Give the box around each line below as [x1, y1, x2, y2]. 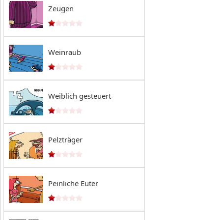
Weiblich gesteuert [48, 91, 111, 101]
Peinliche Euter [48, 178, 98, 188]
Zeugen [48, 3, 74, 13]
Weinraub [48, 47, 81, 57]
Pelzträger [48, 135, 82, 144]
